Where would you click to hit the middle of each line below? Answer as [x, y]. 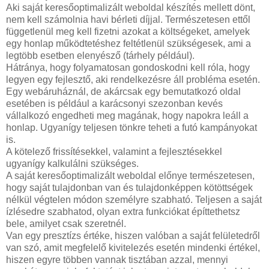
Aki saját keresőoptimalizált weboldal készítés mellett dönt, [131, 8]
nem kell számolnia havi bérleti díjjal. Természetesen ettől [128, 20]
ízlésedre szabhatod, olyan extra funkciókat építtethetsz [123, 212]
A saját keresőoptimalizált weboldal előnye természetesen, [130, 176]
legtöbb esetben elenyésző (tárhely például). [100, 56]
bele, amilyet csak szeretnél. [66, 224]
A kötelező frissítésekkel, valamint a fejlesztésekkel [114, 152]
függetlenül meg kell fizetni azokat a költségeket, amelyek [128, 32]
